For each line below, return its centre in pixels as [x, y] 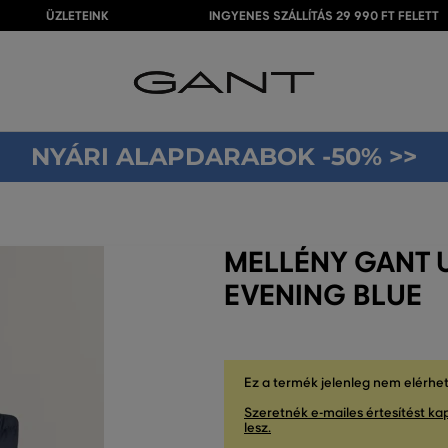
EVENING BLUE [323, 295]
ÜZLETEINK [77, 16]
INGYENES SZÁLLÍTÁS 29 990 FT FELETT [324, 16]
